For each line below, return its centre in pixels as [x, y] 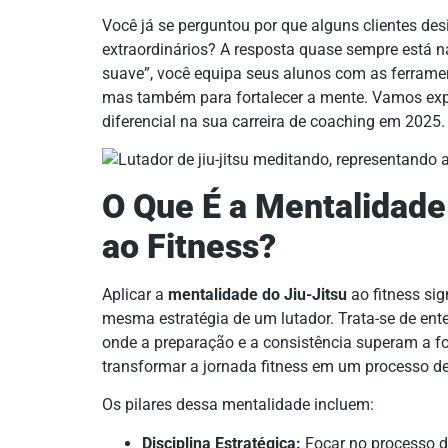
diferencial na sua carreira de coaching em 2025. [273, 122]
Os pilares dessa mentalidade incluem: [238, 405]
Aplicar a [135, 294]
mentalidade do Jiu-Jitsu [257, 294]
